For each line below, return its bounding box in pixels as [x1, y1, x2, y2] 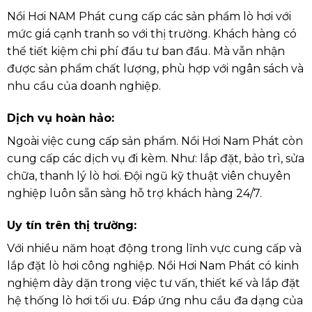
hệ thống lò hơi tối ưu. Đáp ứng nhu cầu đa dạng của [6, 293, 303, 307]
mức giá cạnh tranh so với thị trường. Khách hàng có [6, 26, 297, 40]
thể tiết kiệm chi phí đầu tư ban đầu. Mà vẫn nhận [6, 44, 285, 58]
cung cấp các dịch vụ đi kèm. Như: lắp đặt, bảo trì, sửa [6, 151, 304, 165]
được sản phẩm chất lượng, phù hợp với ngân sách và [6, 61, 304, 75]
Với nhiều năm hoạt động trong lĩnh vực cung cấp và [6, 241, 302, 255]
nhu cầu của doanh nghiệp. [6, 79, 161, 93]
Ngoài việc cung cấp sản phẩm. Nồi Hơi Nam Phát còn [6, 134, 303, 148]
